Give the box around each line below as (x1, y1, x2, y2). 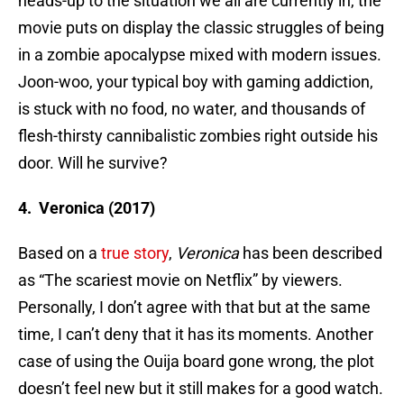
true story (101, 243, 169, 263)
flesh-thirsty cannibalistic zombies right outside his (18, 126, 378, 146)
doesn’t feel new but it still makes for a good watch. (18, 379, 383, 399)
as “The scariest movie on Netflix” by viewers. (18, 271, 343, 290)
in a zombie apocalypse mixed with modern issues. (18, 45, 381, 65)
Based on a (18, 243, 101, 263)
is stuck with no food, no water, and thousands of (18, 99, 365, 119)
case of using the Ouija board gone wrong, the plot (18, 352, 374, 372)
